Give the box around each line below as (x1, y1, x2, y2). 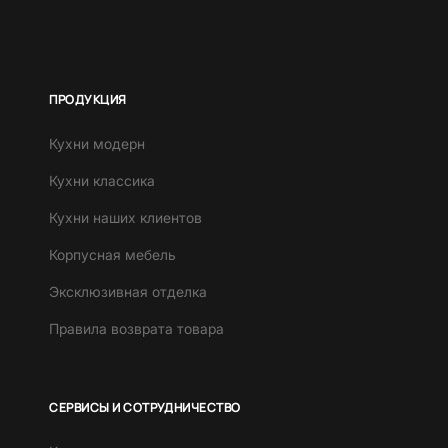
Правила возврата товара (49, 320, 225, 338)
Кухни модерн (49, 135, 146, 153)
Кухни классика (49, 172, 156, 190)
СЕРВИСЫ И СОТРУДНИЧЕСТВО (49, 399, 241, 417)
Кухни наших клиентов (49, 209, 203, 227)
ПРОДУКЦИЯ (49, 91, 127, 109)
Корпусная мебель (49, 246, 177, 264)
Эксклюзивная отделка (49, 283, 208, 301)
